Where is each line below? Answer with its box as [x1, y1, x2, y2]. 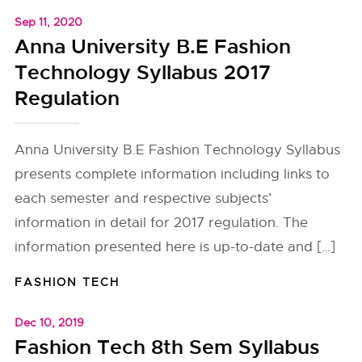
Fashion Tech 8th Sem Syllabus [15, 335, 321, 360]
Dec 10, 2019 [15, 315, 85, 330]
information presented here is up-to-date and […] [15, 238, 336, 255]
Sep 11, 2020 [15, 15, 83, 29]
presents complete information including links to [15, 166, 330, 183]
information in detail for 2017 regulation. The [15, 214, 309, 231]
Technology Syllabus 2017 [15, 60, 271, 86]
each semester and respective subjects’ [15, 190, 272, 207]
